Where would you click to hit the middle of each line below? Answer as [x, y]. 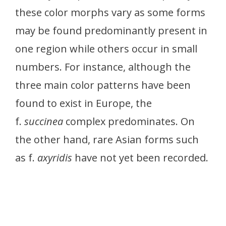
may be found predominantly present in [111, 31]
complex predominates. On [130, 121]
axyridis [55, 158]
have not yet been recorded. [140, 158]
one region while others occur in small [106, 49]
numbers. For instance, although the [103, 67]
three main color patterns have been [103, 85]
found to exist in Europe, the [83, 103]
